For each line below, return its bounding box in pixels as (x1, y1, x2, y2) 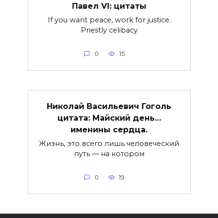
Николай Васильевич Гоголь (47, 101, 171, 111)
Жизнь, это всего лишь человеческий (39, 139, 179, 148)
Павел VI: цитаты (72, 1, 146, 11)
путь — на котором (73, 149, 145, 158)
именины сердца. (71, 125, 147, 134)
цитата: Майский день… (57, 113, 161, 123)
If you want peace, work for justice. (47, 15, 171, 24)
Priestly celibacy (80, 25, 138, 35)
